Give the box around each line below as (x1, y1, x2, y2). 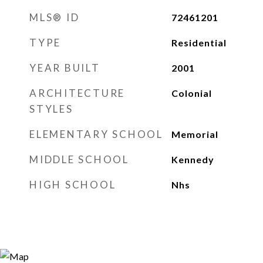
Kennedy (171, 154, 214, 165)
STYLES (29, 103, 73, 115)
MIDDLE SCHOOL (29, 153, 129, 166)
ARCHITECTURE (29, 87, 125, 99)
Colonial (171, 87, 212, 99)
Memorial (171, 129, 218, 140)
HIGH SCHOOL (29, 178, 116, 191)
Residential (171, 37, 227, 48)
